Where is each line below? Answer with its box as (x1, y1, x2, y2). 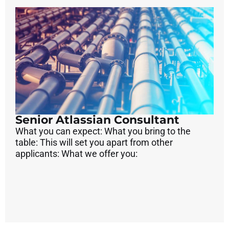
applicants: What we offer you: (15, 148, 138, 159)
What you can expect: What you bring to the (15, 126, 191, 137)
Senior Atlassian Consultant (15, 113, 179, 127)
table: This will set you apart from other (15, 137, 173, 148)
